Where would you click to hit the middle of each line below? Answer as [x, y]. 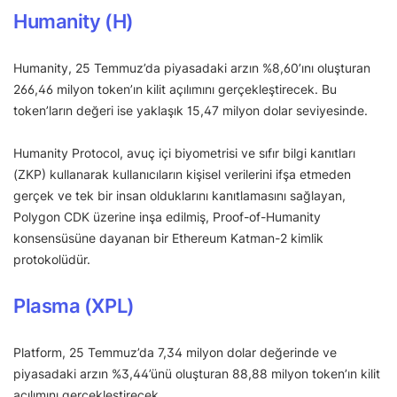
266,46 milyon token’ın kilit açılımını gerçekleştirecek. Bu [175, 89]
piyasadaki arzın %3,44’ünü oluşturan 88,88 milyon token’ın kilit [197, 373]
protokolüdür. [52, 259]
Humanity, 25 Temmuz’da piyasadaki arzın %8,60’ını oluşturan [192, 67]
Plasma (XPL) [74, 305]
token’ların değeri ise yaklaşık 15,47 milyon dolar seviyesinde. [192, 110]
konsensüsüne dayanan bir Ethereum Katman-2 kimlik [168, 237]
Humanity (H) [74, 21]
